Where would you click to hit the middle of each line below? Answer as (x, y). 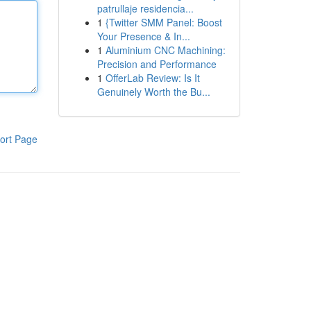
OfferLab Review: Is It (152, 78)
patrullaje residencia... (145, 8)
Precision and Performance (157, 64)
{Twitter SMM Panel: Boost (163, 22)
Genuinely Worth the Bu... (153, 92)
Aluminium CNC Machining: (165, 50)
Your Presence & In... (143, 36)
